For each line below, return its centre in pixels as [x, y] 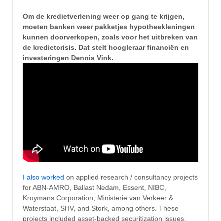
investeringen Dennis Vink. [68, 58]
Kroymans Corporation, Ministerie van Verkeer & [98, 198]
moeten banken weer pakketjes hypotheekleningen [109, 27]
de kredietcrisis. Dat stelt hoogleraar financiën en [106, 48]
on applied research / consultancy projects [131, 177]
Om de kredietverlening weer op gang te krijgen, [104, 17]
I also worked [43, 177]
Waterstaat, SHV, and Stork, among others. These [101, 208]
